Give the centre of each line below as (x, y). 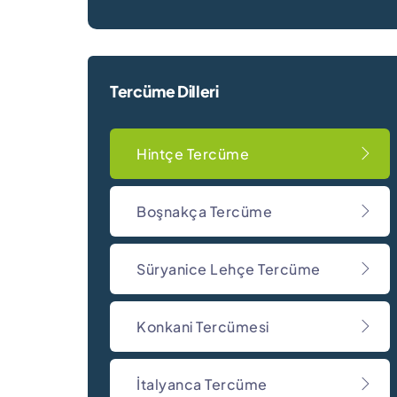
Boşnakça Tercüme (204, 211)
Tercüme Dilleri (164, 92)
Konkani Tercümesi (203, 326)
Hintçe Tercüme (193, 153)
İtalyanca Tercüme (202, 384)
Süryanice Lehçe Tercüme (229, 269)
